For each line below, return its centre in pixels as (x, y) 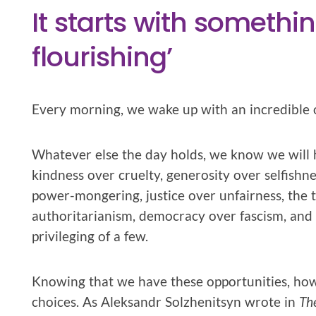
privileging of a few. (90, 236)
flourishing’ (102, 56)
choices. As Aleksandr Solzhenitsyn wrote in (165, 301)
